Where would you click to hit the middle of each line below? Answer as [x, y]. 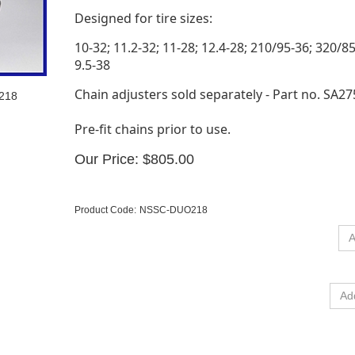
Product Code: [105, 210]
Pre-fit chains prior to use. [153, 129]
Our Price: [107, 159]
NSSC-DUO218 [174, 210]
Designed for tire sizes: [143, 18]
